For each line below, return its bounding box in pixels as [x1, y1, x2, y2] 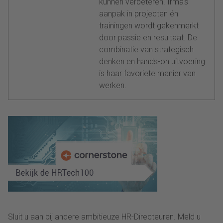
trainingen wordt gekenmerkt [99, 20, 199, 30]
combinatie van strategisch [99, 44, 194, 54]
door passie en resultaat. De [99, 32, 197, 42]
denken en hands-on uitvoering [99, 56, 205, 66]
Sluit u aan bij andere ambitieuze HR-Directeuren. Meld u [8, 212, 201, 222]
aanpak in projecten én [99, 8, 178, 18]
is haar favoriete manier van [99, 68, 196, 78]
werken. [99, 80, 126, 90]
